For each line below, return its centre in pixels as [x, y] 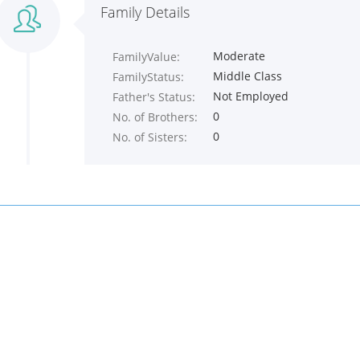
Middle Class [247, 76]
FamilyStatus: [148, 77]
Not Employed [250, 96]
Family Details [145, 12]
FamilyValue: [146, 57]
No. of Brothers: [155, 117]
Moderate [239, 56]
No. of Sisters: [150, 137]
